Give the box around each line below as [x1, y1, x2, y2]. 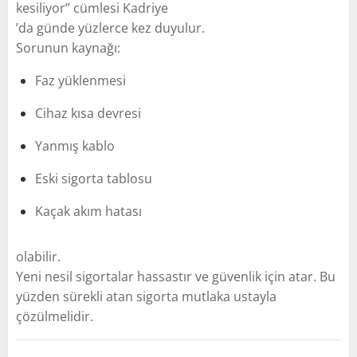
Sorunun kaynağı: [16, 38, 120, 57]
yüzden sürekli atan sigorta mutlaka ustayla [16, 287, 277, 305]
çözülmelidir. [16, 307, 93, 325]
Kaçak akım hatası [35, 202, 142, 220]
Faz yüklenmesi [35, 71, 126, 89]
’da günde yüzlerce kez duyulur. [16, 18, 205, 37]
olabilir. [16, 247, 61, 265]
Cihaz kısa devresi [35, 104, 141, 122]
